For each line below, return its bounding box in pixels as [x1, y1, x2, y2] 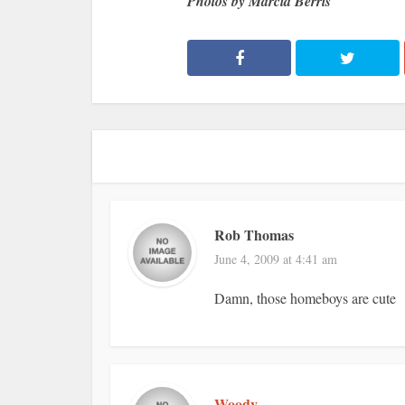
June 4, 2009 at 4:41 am [214, 250, 337, 268]
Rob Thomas [214, 224, 294, 245]
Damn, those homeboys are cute [214, 288, 396, 307]
